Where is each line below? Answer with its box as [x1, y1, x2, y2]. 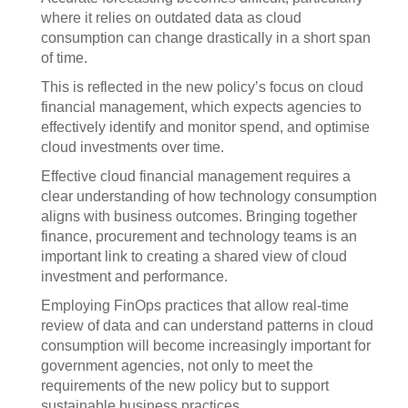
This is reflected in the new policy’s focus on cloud [41, 79, 363, 95]
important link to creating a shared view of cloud [41, 249, 347, 264]
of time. [41, 50, 87, 66]
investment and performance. [41, 269, 228, 284]
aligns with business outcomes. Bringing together [41, 209, 357, 224]
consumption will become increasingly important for [41, 338, 371, 353]
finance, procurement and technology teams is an [41, 229, 357, 244]
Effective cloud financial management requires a [41, 168, 351, 184]
